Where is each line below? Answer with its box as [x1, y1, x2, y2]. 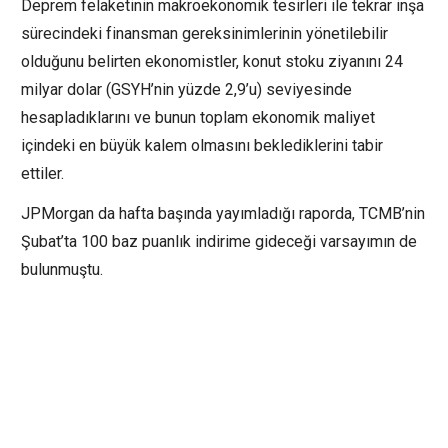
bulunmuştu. [21, 260, 103, 280]
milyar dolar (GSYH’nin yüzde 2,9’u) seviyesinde [21, 80, 352, 100]
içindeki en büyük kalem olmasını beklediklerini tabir [21, 136, 383, 156]
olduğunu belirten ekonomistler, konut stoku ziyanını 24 [21, 52, 403, 72]
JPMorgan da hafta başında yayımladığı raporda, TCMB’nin [21, 204, 425, 224]
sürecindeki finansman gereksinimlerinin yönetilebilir [21, 24, 388, 44]
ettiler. [21, 164, 64, 184]
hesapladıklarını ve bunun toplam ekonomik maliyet [21, 108, 375, 128]
